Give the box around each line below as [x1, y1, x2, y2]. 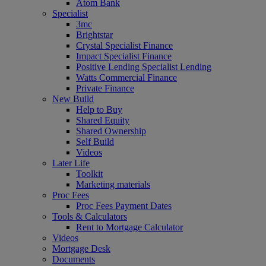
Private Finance [76, 83, 134, 93]
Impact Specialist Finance [76, 51, 172, 61]
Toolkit [76, 169, 103, 179]
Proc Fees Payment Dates [76, 201, 172, 211]
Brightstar [76, 30, 113, 40]
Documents [52, 254, 95, 264]
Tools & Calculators [52, 211, 127, 221]
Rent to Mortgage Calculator [76, 222, 183, 232]
